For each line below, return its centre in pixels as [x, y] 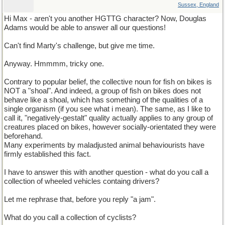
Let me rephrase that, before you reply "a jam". [80, 199]
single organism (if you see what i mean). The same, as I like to [107, 109]
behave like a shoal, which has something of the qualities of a [103, 100]
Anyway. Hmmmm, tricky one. [54, 64]
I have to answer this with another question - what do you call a [106, 172]
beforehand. [23, 136]
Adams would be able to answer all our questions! [85, 28]
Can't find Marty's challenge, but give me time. [79, 46]
